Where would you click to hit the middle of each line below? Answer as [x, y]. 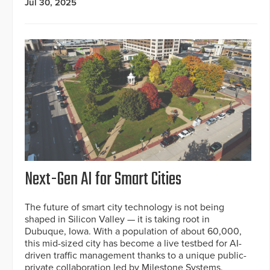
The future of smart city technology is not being [124, 208]
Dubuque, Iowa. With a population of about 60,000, [133, 232]
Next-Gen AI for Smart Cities [103, 180]
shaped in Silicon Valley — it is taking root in [117, 220]
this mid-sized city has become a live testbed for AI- [133, 244]
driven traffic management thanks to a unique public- [136, 256]
